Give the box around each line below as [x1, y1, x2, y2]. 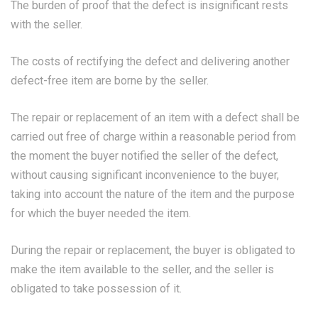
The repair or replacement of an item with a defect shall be [11, 111, 300, 124]
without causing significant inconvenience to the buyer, [11, 168, 279, 182]
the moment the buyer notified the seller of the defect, [11, 149, 278, 163]
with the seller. [11, 18, 82, 31]
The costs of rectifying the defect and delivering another [11, 55, 290, 68]
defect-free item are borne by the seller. [11, 74, 209, 87]
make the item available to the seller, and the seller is [11, 263, 274, 276]
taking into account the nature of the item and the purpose [11, 187, 295, 201]
